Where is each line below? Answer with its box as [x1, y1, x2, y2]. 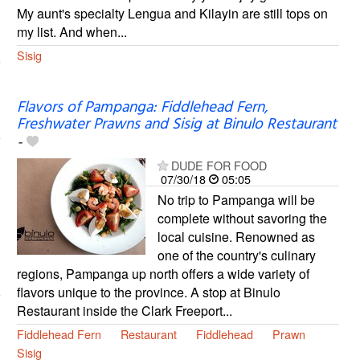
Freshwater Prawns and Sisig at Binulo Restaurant [16, 112, 337, 137]
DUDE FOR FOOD [170, 157, 267, 174]
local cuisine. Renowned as [157, 227, 315, 247]
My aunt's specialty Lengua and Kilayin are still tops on [16, 4, 328, 23]
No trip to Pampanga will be [157, 190, 315, 210]
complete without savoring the [157, 209, 327, 228]
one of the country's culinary [157, 246, 316, 265]
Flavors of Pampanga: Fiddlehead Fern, [16, 96, 268, 121]
